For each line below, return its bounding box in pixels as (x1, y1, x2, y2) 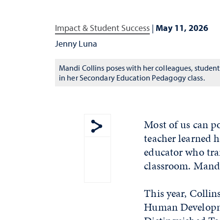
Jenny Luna (55, 38, 97, 49)
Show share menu (97, 134, 164, 145)
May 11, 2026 (156, 22, 208, 33)
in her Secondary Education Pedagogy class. (59, 73, 205, 82)
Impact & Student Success (55, 22, 150, 33)
